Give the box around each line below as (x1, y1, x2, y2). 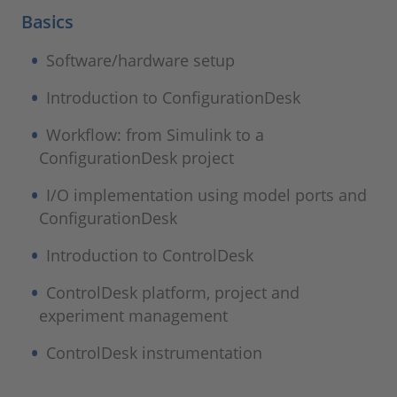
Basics (21, 10, 73, 35)
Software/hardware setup (46, 50, 236, 72)
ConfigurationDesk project (39, 147, 234, 169)
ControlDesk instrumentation (46, 342, 263, 364)
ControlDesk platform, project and (46, 282, 300, 304)
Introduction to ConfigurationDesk (46, 87, 301, 109)
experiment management (39, 305, 228, 327)
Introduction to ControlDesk (46, 245, 254, 267)
